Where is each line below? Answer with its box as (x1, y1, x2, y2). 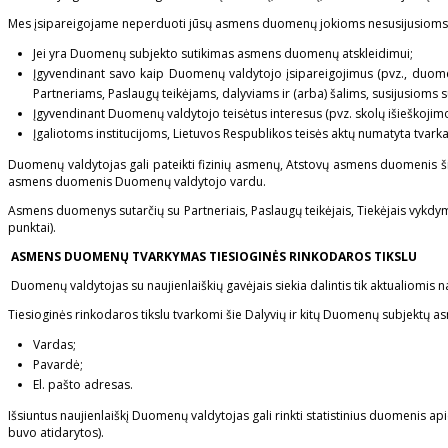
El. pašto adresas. (33, 376, 133, 394)
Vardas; (33, 336, 76, 354)
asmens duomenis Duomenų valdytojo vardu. (8, 173, 266, 191)
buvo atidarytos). (8, 424, 104, 442)
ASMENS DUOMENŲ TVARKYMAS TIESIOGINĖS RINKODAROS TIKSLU (11, 248, 417, 266)
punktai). (8, 219, 56, 237)
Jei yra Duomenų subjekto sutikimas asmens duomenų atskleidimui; (33, 45, 413, 63)
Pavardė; (33, 356, 83, 374)
